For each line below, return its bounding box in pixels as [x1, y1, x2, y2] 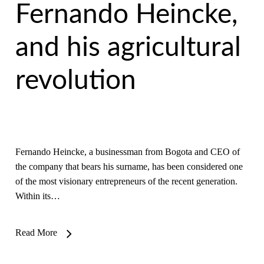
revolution [15, 67, 136, 94]
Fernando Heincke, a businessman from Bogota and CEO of [15, 147, 240, 157]
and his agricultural [15, 34, 241, 61]
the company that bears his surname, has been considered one [15, 161, 243, 171]
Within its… [15, 191, 60, 201]
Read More [15, 227, 57, 237]
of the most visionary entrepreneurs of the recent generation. [15, 176, 237, 186]
